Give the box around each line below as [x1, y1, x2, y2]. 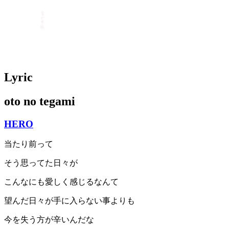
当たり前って [4, 140, 53, 149]
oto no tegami [4, 94, 75, 108]
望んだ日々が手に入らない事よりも [4, 196, 135, 205]
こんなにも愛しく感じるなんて [4, 177, 119, 187]
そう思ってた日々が [4, 158, 78, 168]
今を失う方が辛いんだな [4, 215, 94, 224]
